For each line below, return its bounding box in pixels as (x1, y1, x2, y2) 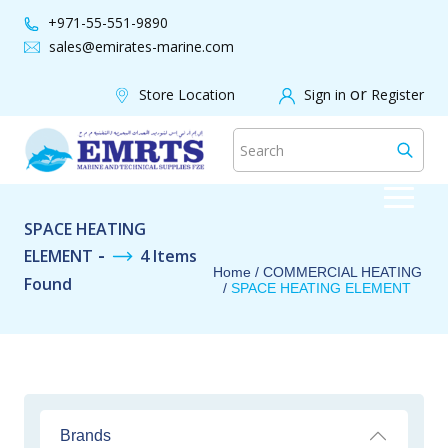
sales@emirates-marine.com (49, 37, 234, 56)
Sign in (304, 85, 350, 104)
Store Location (139, 85, 235, 104)
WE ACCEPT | (117, 59, 222, 81)
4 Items (140, 244, 197, 267)
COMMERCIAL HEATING (262, 263, 422, 280)
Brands (60, 426, 111, 444)
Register (371, 85, 424, 104)
